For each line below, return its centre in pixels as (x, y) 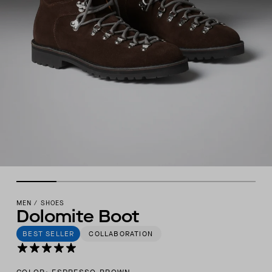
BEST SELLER (49, 234)
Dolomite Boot (78, 217)
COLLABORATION (121, 234)
